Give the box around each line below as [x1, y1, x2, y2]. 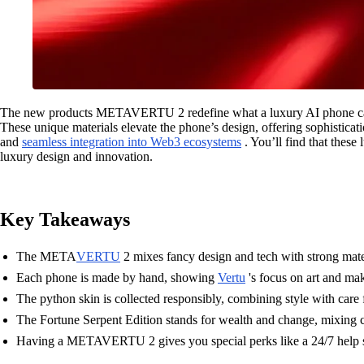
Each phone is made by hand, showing [16, 271, 218, 284]
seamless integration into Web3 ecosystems [22, 135, 241, 149]
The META [16, 249, 76, 263]
